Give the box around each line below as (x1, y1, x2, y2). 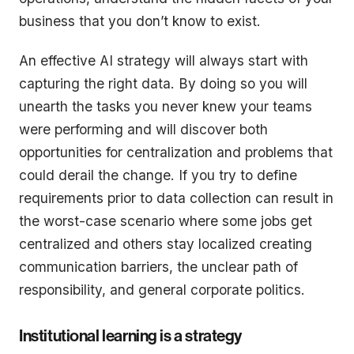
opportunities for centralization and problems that (19, 144, 333, 161)
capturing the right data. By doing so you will (19, 75, 307, 92)
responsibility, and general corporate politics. (19, 281, 305, 299)
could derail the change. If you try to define (19, 167, 297, 184)
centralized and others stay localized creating (19, 235, 312, 253)
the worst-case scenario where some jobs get (19, 213, 312, 230)
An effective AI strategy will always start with (19, 52, 308, 70)
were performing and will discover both (19, 121, 268, 138)
